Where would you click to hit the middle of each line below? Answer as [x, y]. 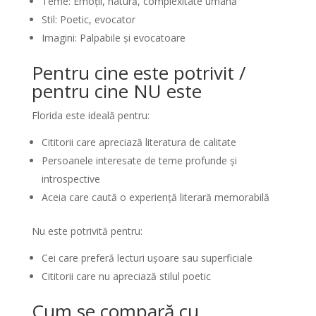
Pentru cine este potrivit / [139, 73]
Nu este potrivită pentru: [87, 231]
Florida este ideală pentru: [90, 115]
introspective [71, 179]
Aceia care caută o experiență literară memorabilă [155, 197]
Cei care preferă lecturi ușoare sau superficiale [147, 258]
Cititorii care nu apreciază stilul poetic [126, 276]
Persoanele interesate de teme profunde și [139, 160]
